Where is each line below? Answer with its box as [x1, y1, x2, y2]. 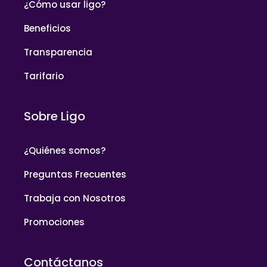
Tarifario [24, 70, 64, 83]
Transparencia [24, 46, 92, 59]
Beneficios [24, 22, 71, 35]
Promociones [24, 216, 85, 229]
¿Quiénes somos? [24, 144, 105, 157]
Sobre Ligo [24, 108, 85, 125]
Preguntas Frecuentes [24, 168, 126, 181]
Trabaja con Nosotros [24, 192, 126, 205]
